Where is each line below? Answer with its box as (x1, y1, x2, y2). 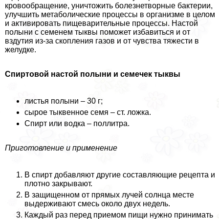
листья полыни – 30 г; (24, 97, 103, 106)
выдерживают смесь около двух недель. (24, 199, 170, 208)
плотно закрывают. (24, 179, 92, 188)
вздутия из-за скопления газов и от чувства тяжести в (5, 37, 199, 45)
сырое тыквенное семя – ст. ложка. (24, 108, 151, 117)
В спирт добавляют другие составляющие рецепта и (24, 171, 215, 179)
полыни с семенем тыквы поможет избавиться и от (5, 28, 190, 37)
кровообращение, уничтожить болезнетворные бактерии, (5, 1, 213, 10)
